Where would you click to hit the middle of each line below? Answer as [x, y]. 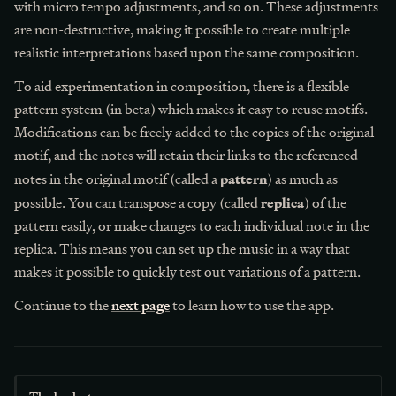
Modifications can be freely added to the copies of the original [194, 132]
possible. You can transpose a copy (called [137, 203]
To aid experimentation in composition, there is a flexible [182, 86]
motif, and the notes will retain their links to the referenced [186, 155]
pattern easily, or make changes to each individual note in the [192, 226]
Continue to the [63, 305]
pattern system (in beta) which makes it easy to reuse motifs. [191, 109]
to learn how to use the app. [253, 305]
